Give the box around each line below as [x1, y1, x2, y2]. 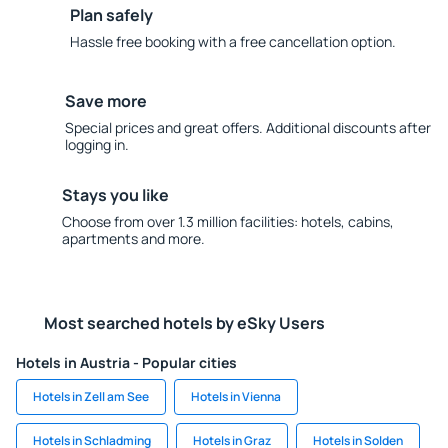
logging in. [64, 135, 129, 154]
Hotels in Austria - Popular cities [16, 353, 237, 372]
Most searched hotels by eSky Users [44, 312, 325, 334]
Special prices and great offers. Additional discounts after [64, 118, 431, 137]
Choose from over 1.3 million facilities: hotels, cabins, [61, 212, 394, 231]
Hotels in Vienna [191, 388, 281, 405]
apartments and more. [61, 229, 205, 248]
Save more [64, 90, 147, 112]
